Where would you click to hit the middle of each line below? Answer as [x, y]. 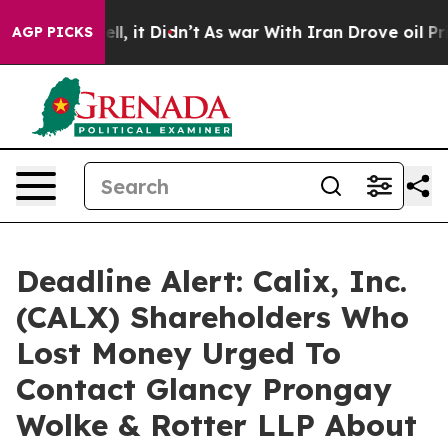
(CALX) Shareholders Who [212, 317]
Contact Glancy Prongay [204, 389]
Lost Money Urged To [178, 353]
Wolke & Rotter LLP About [216, 425]
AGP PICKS [52, 32]
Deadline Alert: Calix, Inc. [211, 281]
